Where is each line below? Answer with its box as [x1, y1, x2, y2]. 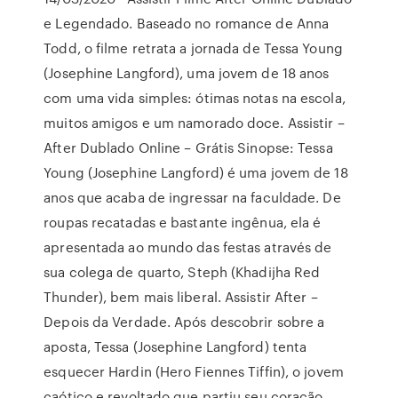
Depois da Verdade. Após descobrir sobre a [44, 312, 325, 331]
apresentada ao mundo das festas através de [44, 237, 332, 257]
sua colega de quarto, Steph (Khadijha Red [44, 262, 321, 282]
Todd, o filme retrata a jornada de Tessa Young [44, 38, 343, 58]
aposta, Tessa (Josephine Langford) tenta [44, 337, 307, 356]
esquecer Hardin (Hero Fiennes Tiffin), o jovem [44, 362, 344, 381]
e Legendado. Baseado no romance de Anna [44, 13, 330, 33]
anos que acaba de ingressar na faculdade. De [44, 187, 341, 207]
